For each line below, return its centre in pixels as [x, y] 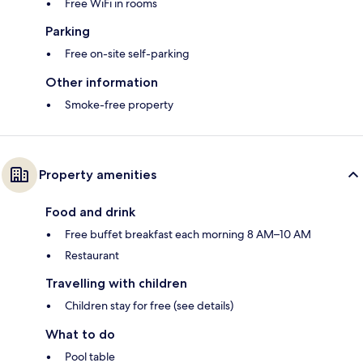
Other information [102, 83]
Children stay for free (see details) [149, 306]
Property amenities [98, 175]
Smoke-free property [119, 105]
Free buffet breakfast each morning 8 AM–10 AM [188, 235]
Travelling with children [116, 284]
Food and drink [90, 212]
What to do [80, 335]
